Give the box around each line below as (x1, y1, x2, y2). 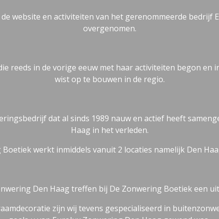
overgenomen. (83, 23, 136, 34)
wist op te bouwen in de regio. (54, 74, 165, 85)
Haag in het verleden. (70, 125, 149, 136)
